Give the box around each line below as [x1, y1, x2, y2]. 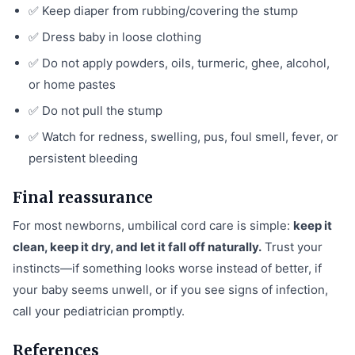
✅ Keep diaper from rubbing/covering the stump [29, 2, 298, 18]
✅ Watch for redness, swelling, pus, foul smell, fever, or [29, 128, 338, 144]
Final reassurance [13, 187, 153, 207]
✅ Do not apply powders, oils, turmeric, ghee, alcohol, [29, 55, 330, 71]
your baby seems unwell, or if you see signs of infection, [13, 281, 328, 297]
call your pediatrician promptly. [13, 303, 185, 319]
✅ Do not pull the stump [29, 102, 162, 118]
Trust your [261, 239, 323, 254]
